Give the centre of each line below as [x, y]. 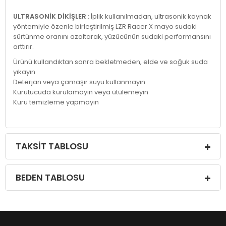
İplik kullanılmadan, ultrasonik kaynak [151, 16]
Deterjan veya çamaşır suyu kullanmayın [79, 82]
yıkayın [24, 72]
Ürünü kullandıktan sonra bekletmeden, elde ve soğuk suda [110, 62]
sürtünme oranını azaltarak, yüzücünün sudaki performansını [112, 37]
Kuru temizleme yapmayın [56, 102]
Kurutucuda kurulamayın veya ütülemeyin [81, 92]
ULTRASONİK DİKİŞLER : [52, 16]
